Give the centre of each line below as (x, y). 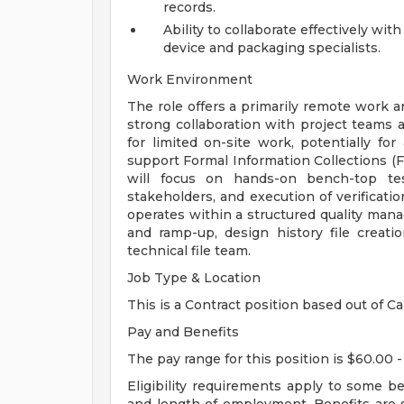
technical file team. (189, 251)
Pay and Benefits (183, 332)
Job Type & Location (194, 278)
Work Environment (190, 79)
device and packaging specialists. (272, 48)
